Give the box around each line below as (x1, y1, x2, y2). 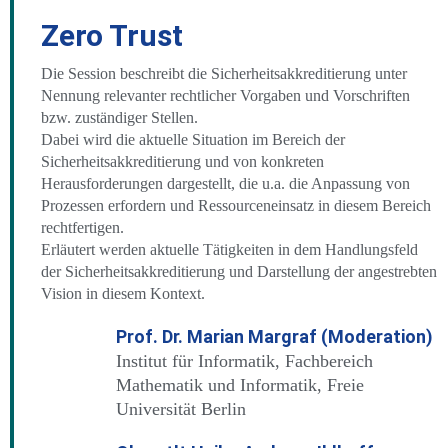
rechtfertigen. (41, 219, 124, 236)
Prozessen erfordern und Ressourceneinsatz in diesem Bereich (41, 197, 431, 214)
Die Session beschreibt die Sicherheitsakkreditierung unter (41, 65, 407, 82)
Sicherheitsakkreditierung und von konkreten (41, 153, 324, 170)
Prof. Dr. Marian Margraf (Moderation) (116, 326, 433, 347)
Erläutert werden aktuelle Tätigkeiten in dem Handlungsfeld (41, 241, 418, 258)
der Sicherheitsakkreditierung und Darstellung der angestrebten (41, 263, 437, 280)
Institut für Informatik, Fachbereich (116, 351, 373, 371)
